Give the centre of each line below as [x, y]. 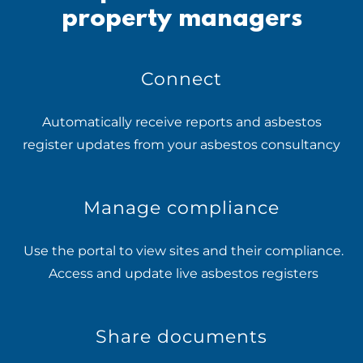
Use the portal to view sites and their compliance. [181, 251]
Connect [181, 79]
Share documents [181, 337]
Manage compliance [181, 208]
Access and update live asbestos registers [181, 273]
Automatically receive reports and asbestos [181, 122]
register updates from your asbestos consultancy [181, 145]
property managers [181, 20]
